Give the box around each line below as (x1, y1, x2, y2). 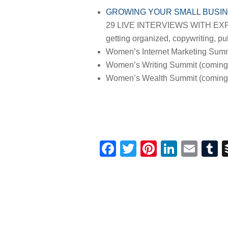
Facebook (116, 139, 188, 158)
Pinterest (157, 139, 221, 158)
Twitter (136, 139, 185, 158)
